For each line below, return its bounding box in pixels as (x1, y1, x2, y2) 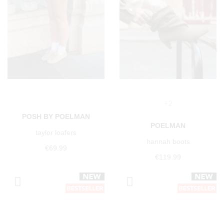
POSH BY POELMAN (22, 112, 90, 121)
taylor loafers (35, 128, 76, 137)
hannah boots (146, 137, 190, 146)
